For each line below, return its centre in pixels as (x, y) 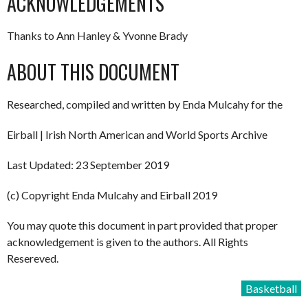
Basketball (271, 288)
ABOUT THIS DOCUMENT (93, 72)
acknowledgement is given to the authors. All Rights (128, 242)
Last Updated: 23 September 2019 (88, 165)
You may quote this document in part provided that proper (142, 225)
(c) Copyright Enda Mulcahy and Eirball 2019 (112, 195)
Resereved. (33, 258)
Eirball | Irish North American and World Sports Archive (137, 134)
